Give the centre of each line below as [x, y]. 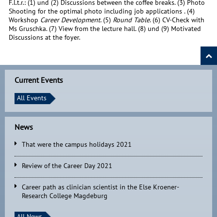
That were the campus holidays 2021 [77, 144]
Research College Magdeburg [65, 195]
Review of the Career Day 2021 [67, 165]
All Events [32, 98]
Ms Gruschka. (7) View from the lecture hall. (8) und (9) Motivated [105, 29]
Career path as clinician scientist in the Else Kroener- [101, 187]
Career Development [70, 20]
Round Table [131, 20]
